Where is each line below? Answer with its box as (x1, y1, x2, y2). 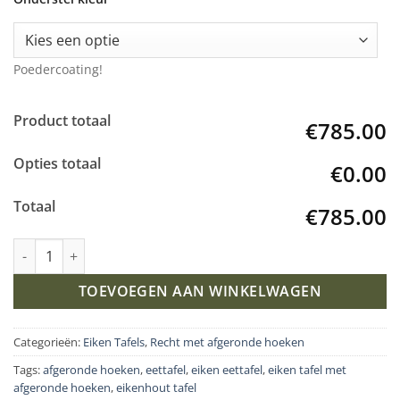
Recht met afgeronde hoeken (150, 334, 304, 351)
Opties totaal (13, 154, 101, 174)
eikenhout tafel (116, 379, 196, 396)
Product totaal (13, 111, 111, 131)
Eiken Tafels (83, 334, 145, 351)
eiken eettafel (191, 362, 262, 379)
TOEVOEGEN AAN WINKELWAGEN (78, 281, 322, 302)
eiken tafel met (268, 362, 346, 379)
